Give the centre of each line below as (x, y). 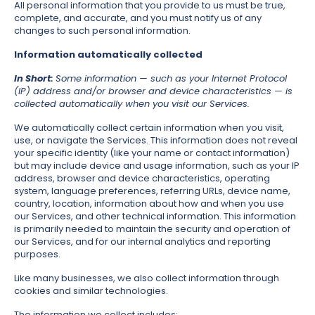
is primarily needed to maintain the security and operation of (152, 229)
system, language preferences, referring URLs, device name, (152, 191)
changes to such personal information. (102, 31)
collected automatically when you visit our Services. (132, 104)
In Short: (35, 79)
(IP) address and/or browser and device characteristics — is (153, 91)
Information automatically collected (108, 55)
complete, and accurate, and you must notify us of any (138, 18)
